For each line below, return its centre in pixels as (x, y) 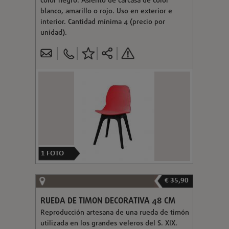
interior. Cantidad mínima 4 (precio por (102, 22)
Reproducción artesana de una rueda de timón (114, 213)
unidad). (53, 33)
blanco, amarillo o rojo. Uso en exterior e (106, 11)
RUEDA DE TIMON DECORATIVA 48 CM (108, 201)
